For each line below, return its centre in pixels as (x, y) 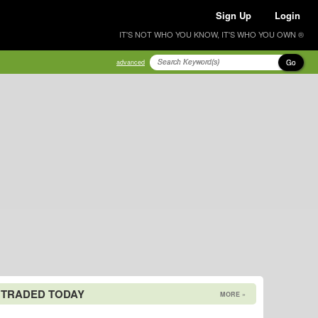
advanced (131, 62)
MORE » (233, 294)
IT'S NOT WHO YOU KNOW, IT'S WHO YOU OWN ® (212, 34)
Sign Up (234, 15)
